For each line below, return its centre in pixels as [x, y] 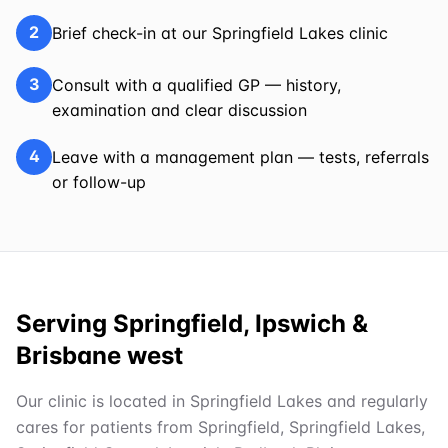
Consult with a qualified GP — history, [196, 84]
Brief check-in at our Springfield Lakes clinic [220, 32]
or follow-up [99, 181]
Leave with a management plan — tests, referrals [240, 156]
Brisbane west [99, 355]
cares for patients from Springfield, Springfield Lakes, [220, 426]
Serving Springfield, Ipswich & [192, 323]
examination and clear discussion [179, 109]
